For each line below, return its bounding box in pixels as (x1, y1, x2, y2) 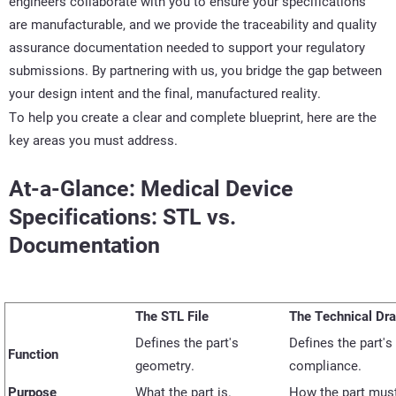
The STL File (135, 308, 209, 324)
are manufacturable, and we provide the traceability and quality (9, 16, 377, 33)
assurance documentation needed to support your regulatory (9, 39, 365, 56)
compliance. (289, 357, 362, 374)
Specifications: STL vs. (9, 203, 236, 230)
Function (8, 346, 58, 362)
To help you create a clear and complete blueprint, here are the (9, 109, 377, 126)
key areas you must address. (9, 132, 178, 148)
